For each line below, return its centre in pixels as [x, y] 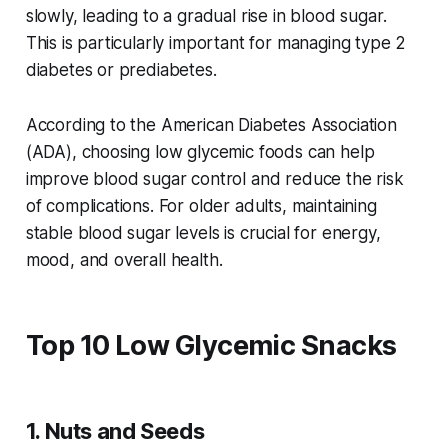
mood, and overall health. [124, 260]
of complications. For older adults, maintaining [201, 206]
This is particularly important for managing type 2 [216, 43]
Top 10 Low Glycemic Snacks [211, 346]
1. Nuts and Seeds [115, 431]
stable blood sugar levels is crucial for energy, [203, 233]
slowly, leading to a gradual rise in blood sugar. [206, 16]
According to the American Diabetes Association [211, 125]
